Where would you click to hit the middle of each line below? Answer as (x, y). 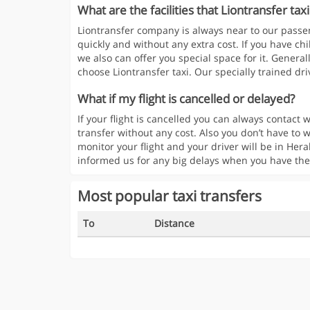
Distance (174, 223)
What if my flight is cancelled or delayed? (186, 99)
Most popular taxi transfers (170, 196)
